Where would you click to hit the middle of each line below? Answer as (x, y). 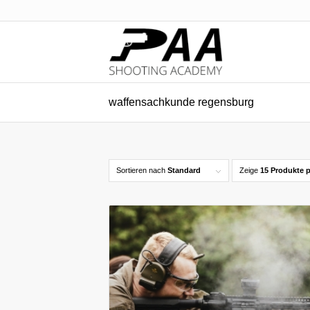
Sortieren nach (142, 170)
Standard (184, 170)
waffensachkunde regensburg (181, 102)
